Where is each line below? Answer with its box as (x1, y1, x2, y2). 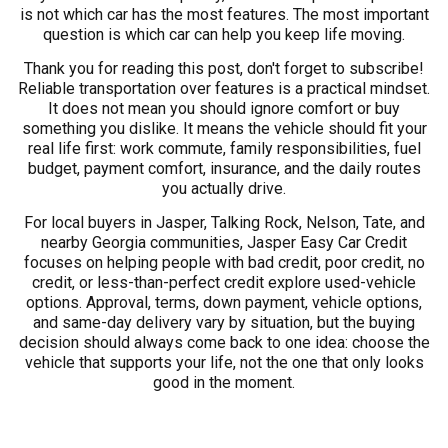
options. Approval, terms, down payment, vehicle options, (26, 293, 422, 313)
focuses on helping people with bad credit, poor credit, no (23, 253, 425, 273)
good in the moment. (153, 373, 295, 393)
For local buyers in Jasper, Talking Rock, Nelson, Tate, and (23, 213, 425, 233)
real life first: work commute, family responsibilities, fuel (27, 139, 421, 159)
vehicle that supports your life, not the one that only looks (24, 353, 424, 373)
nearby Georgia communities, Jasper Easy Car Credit (41, 233, 407, 253)
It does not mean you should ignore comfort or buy (48, 99, 400, 119)
